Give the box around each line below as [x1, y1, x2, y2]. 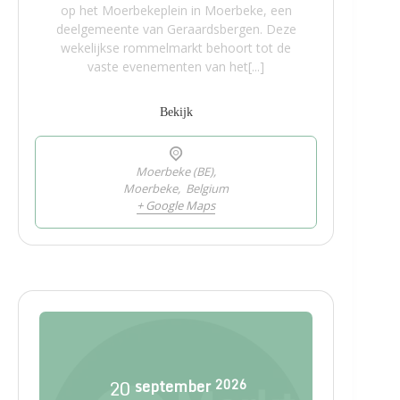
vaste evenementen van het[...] [87, 57, 265, 75]
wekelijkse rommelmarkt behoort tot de [61, 38, 292, 56]
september [135, 373, 212, 398]
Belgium [186, 179, 229, 196]
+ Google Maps [137, 196, 216, 213]
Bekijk [159, 104, 193, 119]
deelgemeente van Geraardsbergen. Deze [55, 20, 296, 37]
